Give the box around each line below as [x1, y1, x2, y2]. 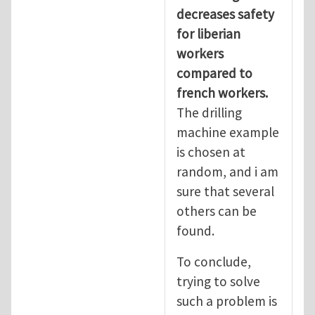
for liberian [176, 25, 240, 42]
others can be [176, 202, 257, 219]
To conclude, [176, 252, 251, 270]
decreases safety [176, 5, 274, 22]
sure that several [176, 182, 274, 200]
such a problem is [176, 292, 277, 309]
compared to [176, 64, 252, 82]
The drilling [176, 103, 242, 121]
